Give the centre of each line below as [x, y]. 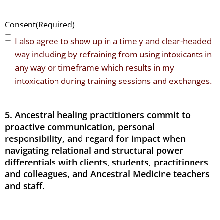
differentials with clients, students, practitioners [107, 162]
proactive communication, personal [80, 127]
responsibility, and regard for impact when [95, 139]
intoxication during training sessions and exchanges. [113, 81]
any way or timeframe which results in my [95, 68]
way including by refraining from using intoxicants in [113, 55]
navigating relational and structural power [94, 151]
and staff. [25, 186]
